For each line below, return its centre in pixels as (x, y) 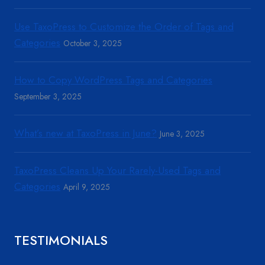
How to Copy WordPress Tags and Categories (113, 80)
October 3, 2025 (93, 43)
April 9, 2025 (87, 187)
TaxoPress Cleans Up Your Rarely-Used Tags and (117, 170)
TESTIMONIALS (61, 240)
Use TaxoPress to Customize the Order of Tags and (124, 27)
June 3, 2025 (182, 134)
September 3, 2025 (48, 96)
